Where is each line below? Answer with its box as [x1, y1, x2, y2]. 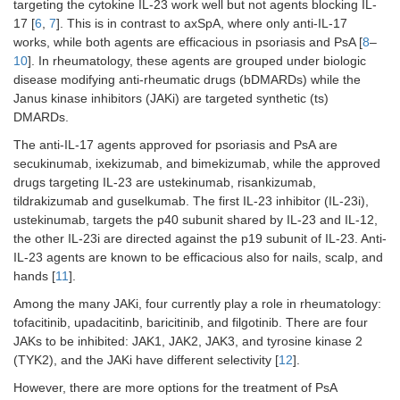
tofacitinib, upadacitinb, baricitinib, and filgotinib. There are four [13, 315, 368, 330]
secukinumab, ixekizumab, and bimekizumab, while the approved [13, 156, 380, 171]
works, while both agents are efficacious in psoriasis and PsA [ [13, 35, 362, 50]
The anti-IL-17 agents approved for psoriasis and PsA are [13, 137, 337, 153]
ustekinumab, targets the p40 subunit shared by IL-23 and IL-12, [13, 212, 378, 228]
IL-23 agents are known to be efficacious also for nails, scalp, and [13, 250, 383, 265]
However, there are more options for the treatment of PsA [13, 380, 337, 396]
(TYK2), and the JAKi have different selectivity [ [13, 353, 279, 368]
